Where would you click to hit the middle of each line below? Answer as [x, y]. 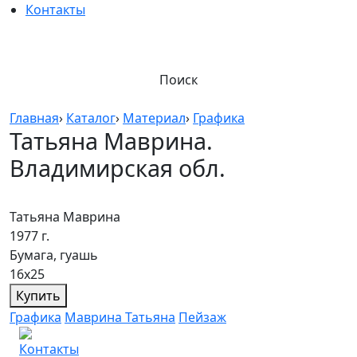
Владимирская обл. [118, 168]
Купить [38, 296]
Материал [154, 118]
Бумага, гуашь [54, 255]
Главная [34, 118]
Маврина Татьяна [120, 317]
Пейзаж [202, 317]
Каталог [91, 118]
